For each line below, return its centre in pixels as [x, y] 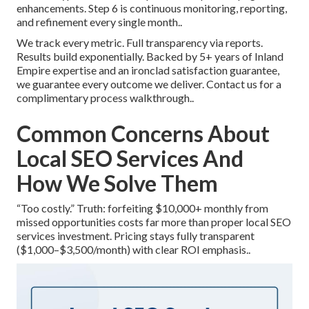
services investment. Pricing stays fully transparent [136, 236]
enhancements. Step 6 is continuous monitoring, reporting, [152, 8]
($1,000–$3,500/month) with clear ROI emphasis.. [133, 250]
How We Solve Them [117, 183]
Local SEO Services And [130, 159]
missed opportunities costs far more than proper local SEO [154, 222]
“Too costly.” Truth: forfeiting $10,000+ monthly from [142, 208]
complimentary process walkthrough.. [105, 98]
